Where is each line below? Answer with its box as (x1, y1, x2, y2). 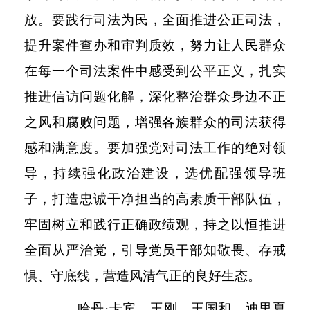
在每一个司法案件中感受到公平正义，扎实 (24, 64, 286, 79)
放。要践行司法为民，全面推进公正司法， (24, 12, 286, 28)
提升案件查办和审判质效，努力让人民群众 (24, 38, 286, 53)
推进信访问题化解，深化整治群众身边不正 (24, 89, 286, 104)
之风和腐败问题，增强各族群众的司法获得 (24, 115, 286, 130)
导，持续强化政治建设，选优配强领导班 (24, 166, 286, 181)
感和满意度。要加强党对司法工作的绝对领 (24, 140, 286, 156)
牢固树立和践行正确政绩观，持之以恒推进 (24, 217, 286, 232)
